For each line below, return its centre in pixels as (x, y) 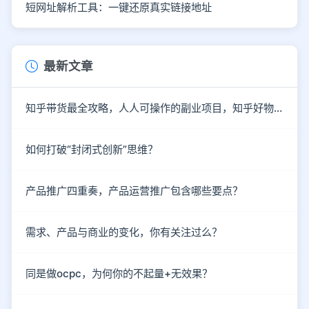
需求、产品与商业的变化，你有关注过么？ (124, 232)
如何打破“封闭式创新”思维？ (92, 150)
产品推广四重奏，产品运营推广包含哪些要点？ (134, 191)
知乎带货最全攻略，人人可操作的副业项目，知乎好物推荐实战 (278, 108)
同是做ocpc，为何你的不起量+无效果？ (119, 274)
